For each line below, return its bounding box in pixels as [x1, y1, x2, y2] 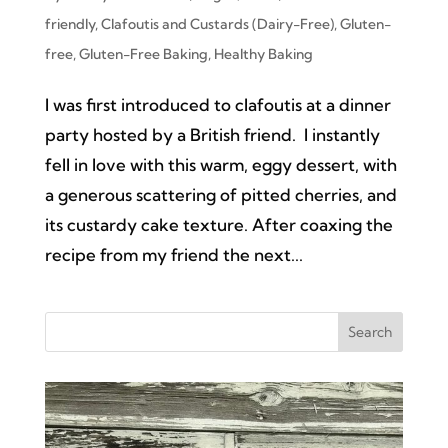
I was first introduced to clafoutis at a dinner [44, 94, 391, 116]
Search [348, 323, 393, 342]
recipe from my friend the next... [44, 244, 303, 266]
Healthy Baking [213, 45, 313, 64]
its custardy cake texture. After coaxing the [44, 214, 393, 236]
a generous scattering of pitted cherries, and [44, 184, 397, 206]
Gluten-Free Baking [78, 45, 208, 64]
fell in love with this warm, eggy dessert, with [44, 154, 397, 176]
